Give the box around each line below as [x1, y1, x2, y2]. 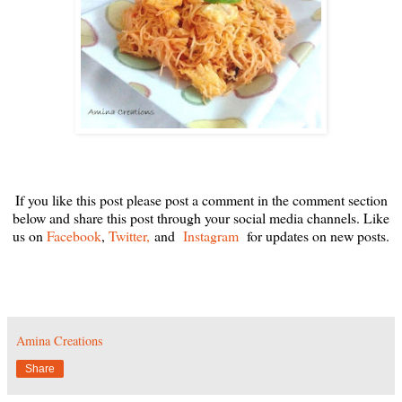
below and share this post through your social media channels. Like [13, 207, 389, 227]
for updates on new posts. [239, 225, 389, 245]
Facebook [47, 225, 101, 245]
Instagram [183, 225, 239, 245]
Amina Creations [16, 331, 103, 349]
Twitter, [109, 225, 150, 245]
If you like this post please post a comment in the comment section [14, 189, 388, 209]
